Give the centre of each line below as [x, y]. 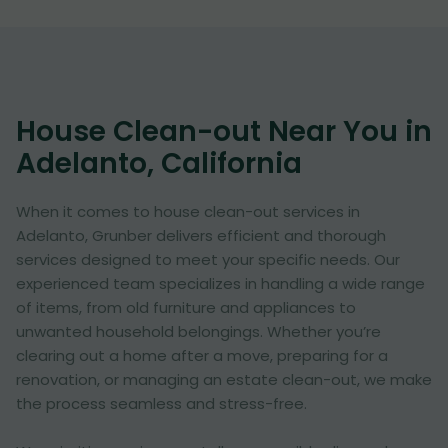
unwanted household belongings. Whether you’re [198, 331]
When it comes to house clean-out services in [188, 211]
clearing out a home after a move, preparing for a [202, 355]
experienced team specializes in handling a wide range [220, 283]
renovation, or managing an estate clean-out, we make [224, 379]
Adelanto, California [159, 163]
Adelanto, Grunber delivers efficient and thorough [201, 235]
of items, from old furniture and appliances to [186, 307]
